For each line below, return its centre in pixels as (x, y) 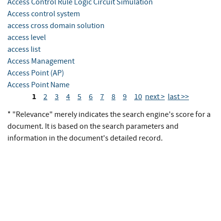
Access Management (41, 61)
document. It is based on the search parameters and (93, 127)
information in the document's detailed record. (85, 138)
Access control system (44, 14)
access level (27, 38)
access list (24, 50)
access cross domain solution (56, 26)
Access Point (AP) (36, 73)
